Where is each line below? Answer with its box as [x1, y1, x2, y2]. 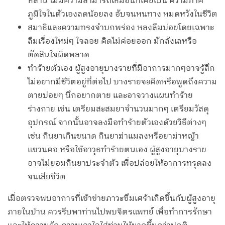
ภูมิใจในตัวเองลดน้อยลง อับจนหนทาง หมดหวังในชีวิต [28, 8, 217, 22]
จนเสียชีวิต [28, 170, 66, 184]
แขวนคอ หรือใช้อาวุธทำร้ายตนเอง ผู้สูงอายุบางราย [28, 143, 206, 157]
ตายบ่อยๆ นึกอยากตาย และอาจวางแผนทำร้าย [28, 89, 193, 103]
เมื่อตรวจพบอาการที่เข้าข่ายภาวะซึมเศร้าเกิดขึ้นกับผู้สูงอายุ [8, 192, 215, 206]
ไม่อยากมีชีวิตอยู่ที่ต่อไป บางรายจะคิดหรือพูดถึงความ [28, 75, 217, 89]
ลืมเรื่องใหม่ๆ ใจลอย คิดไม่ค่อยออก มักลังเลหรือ [28, 35, 197, 49]
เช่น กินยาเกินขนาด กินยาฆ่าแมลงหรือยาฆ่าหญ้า [28, 130, 199, 144]
